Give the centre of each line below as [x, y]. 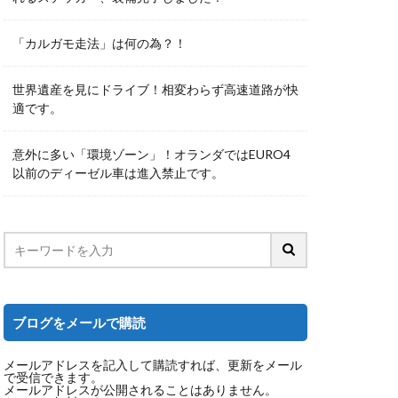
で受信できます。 [53, 377]
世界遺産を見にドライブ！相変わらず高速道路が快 [155, 89]
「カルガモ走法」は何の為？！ [99, 43]
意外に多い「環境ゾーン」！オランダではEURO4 [151, 154]
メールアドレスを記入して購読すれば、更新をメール [153, 365]
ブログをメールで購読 [79, 322]
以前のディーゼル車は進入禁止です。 [118, 173]
